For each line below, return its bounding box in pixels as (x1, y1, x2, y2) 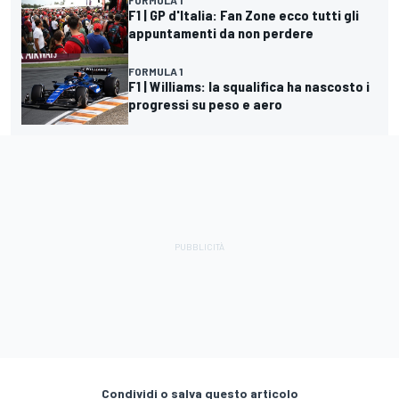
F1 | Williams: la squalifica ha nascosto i (128, 77, 370, 95)
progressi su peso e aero (128, 95, 282, 113)
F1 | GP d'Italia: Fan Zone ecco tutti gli (128, 6, 359, 24)
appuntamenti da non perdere (128, 24, 313, 42)
